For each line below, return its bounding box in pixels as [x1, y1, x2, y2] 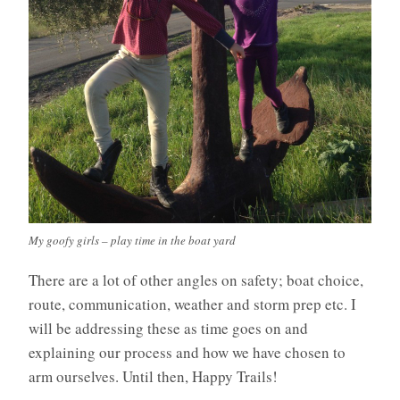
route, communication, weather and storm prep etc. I [29, 293, 356, 314]
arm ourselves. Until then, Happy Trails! [29, 365, 278, 387]
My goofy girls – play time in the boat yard [29, 231, 236, 248]
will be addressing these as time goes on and [29, 317, 308, 338]
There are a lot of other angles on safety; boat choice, [29, 269, 363, 290]
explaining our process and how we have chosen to [29, 341, 346, 362]
